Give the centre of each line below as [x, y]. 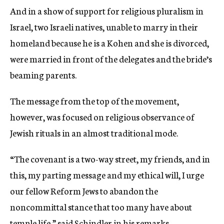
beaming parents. [43, 74]
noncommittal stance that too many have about [101, 206]
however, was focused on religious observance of [102, 116]
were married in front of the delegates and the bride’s [111, 58]
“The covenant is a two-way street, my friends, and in [110, 158]
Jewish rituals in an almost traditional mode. [94, 132]
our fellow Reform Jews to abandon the [84, 190]
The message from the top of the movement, [94, 100]
